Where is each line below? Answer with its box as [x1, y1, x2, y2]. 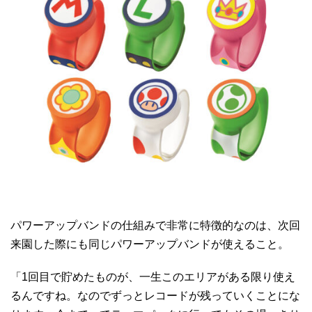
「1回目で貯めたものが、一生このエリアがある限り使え [10, 270, 295, 283]
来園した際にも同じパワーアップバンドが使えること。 [10, 237, 289, 250]
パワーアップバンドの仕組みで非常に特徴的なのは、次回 [10, 219, 300, 231]
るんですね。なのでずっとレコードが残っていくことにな [10, 289, 300, 302]
